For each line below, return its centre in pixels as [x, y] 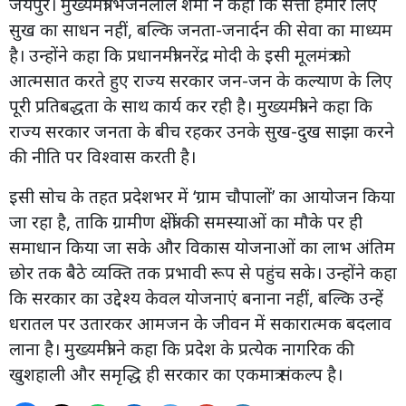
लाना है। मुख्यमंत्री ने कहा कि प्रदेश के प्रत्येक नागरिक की [182, 348]
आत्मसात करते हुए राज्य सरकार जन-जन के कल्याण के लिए [201, 80]
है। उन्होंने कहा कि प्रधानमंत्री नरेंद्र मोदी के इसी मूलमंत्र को [180, 55]
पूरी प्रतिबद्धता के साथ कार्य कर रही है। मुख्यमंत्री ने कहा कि [191, 106]
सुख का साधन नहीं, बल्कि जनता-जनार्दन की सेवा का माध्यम [201, 29]
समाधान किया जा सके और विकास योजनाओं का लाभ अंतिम [202, 247]
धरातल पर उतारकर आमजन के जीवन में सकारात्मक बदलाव [200, 323]
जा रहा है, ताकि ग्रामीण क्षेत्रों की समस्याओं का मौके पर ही [186, 222]
